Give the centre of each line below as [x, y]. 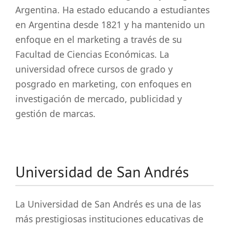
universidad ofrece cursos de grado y [94, 69]
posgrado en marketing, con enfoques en [104, 84]
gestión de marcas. [55, 113]
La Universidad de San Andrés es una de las [108, 204]
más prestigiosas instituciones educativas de [109, 219]
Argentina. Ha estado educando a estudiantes [112, 9]
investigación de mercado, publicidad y [99, 98]
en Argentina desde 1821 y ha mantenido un [110, 24]
